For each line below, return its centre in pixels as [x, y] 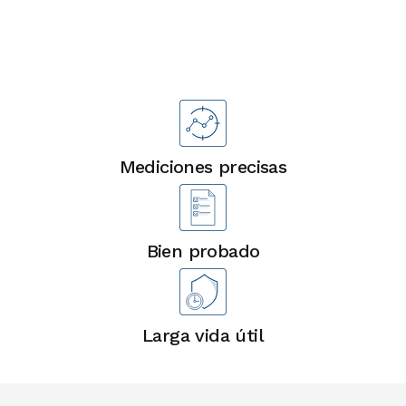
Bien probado [203, 251]
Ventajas [203, 53]
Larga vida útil [203, 336]
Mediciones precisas [203, 167]
